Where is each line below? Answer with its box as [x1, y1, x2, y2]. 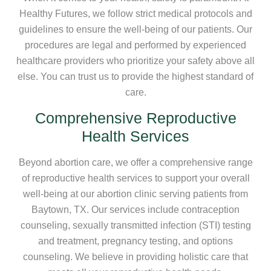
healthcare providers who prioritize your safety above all [16, 55, 255, 66]
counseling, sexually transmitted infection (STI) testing [20, 220, 251, 230]
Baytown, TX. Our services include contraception [31, 204, 240, 215]
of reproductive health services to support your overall [21, 172, 250, 183]
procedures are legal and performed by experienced [25, 39, 246, 50]
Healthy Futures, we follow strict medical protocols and [19, 8, 252, 19]
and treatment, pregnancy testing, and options [38, 235, 233, 246]
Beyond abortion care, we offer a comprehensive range [18, 157, 253, 168]
